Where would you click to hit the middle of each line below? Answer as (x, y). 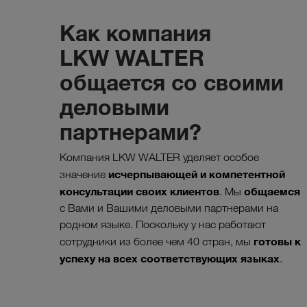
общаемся (272, 192)
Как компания (135, 33)
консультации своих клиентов (139, 192)
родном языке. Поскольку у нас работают (163, 225)
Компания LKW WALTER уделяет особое (159, 158)
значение (84, 175)
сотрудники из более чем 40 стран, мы (157, 242)
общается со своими (172, 83)
